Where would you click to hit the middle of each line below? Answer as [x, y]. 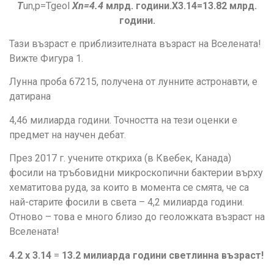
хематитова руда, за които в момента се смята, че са [129, 188]
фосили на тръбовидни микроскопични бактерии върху [136, 173]
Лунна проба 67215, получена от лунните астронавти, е [133, 82]
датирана [30, 97]
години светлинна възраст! [198, 255]
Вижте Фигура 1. [46, 58]
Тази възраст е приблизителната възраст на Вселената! [135, 43]
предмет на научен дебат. [68, 135]
